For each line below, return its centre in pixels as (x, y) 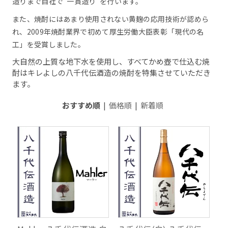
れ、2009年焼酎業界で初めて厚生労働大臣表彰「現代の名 (108, 32)
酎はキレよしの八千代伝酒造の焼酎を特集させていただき (112, 73)
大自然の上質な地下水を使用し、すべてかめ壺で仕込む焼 (111, 62)
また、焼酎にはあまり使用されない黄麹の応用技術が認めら (111, 19)
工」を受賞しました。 (49, 45)
